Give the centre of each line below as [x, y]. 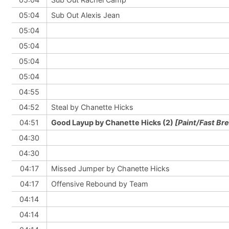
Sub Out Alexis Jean [85, 15]
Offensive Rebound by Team [100, 184]
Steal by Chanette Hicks [92, 107]
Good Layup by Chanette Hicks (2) [113, 122]
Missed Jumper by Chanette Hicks [110, 168]
